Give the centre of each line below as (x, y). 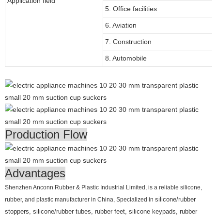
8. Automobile (126, 58)
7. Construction (128, 41)
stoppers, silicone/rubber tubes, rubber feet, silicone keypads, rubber (101, 211)
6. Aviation (121, 25)
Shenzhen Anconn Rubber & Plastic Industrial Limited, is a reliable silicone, (103, 187)
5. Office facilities (131, 8)
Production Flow (46, 134)
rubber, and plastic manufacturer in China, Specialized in (80, 199)
